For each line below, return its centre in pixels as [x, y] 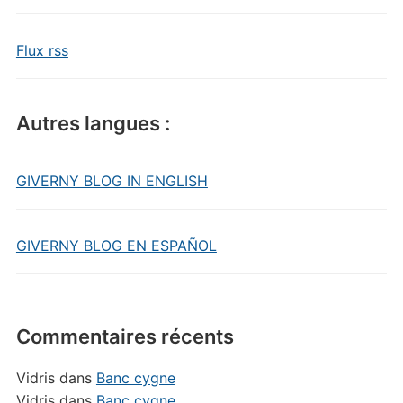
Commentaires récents [125, 336]
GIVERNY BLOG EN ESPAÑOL [116, 245]
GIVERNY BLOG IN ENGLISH [112, 180]
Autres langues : [93, 123]
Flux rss [42, 50]
